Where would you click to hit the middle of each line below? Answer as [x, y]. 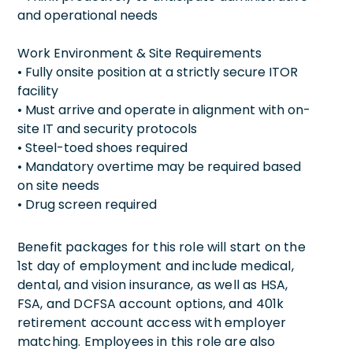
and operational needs [87, 15]
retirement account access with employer [152, 322]
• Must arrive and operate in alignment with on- [164, 110]
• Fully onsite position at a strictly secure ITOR [158, 72]
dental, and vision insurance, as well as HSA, [153, 284]
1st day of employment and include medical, [156, 266]
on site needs [58, 185]
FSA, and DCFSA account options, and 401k [151, 303]
